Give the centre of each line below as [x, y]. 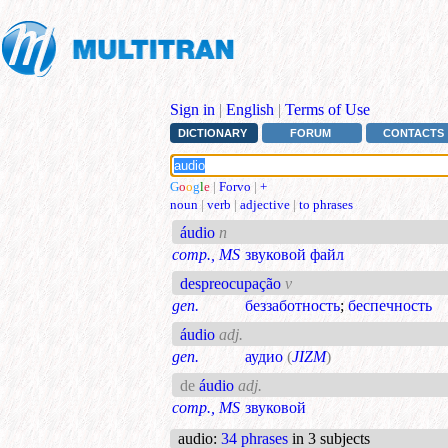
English [250, 109]
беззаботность [292, 306]
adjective [265, 205]
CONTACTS [414, 133]
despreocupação [231, 284]
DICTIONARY [212, 133]
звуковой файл [294, 255]
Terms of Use [327, 109]
